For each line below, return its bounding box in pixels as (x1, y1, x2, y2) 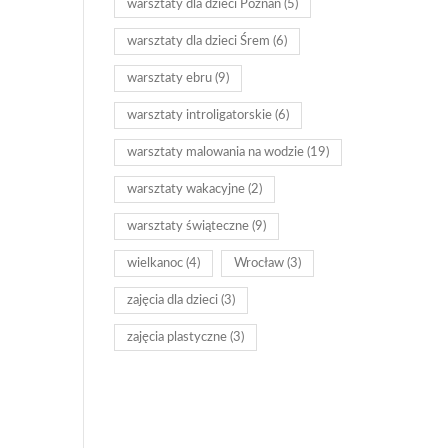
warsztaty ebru (126, 72, 212, 85)
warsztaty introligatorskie (126, 109, 272, 122)
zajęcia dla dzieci (126, 294, 218, 307)
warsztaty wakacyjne (126, 183, 245, 196)
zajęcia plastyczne (126, 331, 227, 344)
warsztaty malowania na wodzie (126, 146, 304, 159)
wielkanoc (126, 257, 183, 270)
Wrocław (233, 257, 284, 270)
